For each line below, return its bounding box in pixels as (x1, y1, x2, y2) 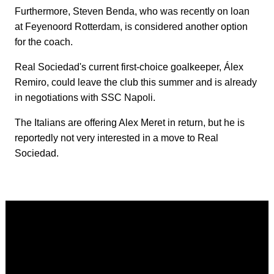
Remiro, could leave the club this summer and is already (15, 77, 257, 88)
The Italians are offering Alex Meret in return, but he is (15, 117, 245, 128)
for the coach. (15, 37, 73, 48)
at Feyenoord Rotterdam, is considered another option (15, 21, 248, 32)
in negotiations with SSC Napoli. (15, 92, 158, 103)
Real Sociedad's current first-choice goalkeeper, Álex (15, 62, 243, 73)
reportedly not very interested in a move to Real (15, 133, 218, 144)
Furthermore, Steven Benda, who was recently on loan (15, 6, 250, 17)
